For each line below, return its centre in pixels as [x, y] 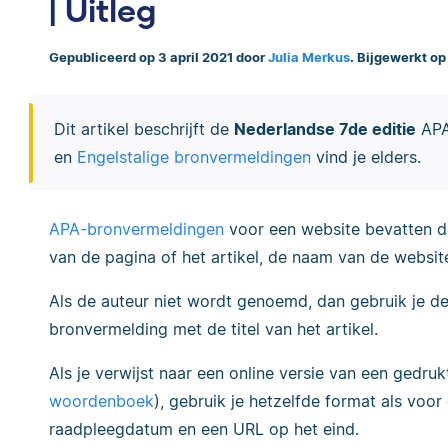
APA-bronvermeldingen [136, 229]
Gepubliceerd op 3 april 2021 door [158, 57]
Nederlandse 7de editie [324, 128]
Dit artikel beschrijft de [143, 128]
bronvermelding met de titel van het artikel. [213, 329]
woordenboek [101, 401]
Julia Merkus [309, 57]
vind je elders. [365, 156]
